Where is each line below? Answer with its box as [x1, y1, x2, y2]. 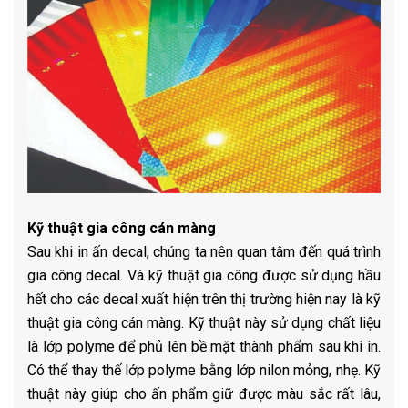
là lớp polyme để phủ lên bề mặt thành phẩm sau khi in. [27, 338, 381, 356]
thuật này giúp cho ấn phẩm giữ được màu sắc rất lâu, [27, 385, 381, 403]
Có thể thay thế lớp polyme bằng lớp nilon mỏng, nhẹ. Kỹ [27, 362, 381, 380]
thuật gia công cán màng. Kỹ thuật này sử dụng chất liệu [27, 314, 381, 332]
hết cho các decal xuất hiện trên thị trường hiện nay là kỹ [27, 291, 381, 309]
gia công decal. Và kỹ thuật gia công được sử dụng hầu [27, 267, 381, 285]
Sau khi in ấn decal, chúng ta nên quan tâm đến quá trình [27, 243, 381, 261]
